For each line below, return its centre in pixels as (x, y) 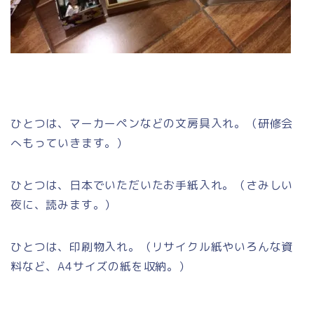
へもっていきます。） (69, 143)
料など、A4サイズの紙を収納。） (101, 266)
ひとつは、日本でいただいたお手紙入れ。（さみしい (152, 185)
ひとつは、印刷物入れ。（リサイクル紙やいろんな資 (152, 246)
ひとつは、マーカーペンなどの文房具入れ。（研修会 (152, 123)
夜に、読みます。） (64, 204)
